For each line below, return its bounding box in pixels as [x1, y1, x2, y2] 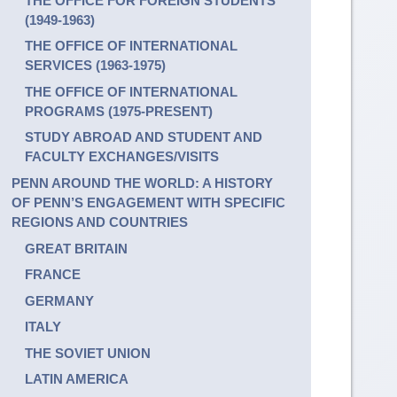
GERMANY [24, 292, 94, 308]
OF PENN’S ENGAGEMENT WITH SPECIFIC [11, 195, 285, 211]
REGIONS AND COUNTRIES [11, 214, 188, 230]
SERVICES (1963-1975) [24, 58, 166, 74]
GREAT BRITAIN [24, 240, 128, 256]
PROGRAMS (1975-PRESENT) [24, 103, 213, 119]
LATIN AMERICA [24, 371, 128, 387]
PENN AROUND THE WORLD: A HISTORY [11, 175, 273, 191]
